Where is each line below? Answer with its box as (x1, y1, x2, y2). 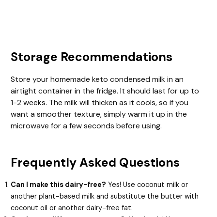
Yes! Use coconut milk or (106, 180, 188, 189)
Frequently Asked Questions (11, 154, 180, 170)
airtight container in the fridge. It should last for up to (11, 85, 200, 96)
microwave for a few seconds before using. (11, 120, 162, 131)
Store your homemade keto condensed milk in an (11, 74, 184, 84)
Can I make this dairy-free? (11, 180, 107, 189)
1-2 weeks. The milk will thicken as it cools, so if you (11, 97, 189, 108)
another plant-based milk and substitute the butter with (11, 191, 199, 201)
